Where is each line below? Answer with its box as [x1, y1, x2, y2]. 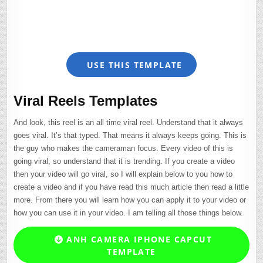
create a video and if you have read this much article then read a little [14, 183, 249, 192]
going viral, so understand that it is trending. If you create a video [14, 157, 235, 166]
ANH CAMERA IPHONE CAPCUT [63, 233, 212, 245]
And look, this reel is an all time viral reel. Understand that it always [14, 118, 244, 127]
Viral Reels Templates [14, 92, 158, 109]
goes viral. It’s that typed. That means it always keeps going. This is [14, 131, 247, 140]
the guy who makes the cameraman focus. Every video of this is [14, 144, 234, 153]
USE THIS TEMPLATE [83, 59, 183, 70]
